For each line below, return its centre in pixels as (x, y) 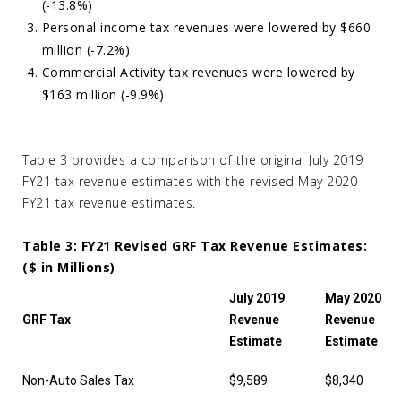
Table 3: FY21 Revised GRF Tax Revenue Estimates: (195, 246)
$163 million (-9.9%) (103, 94)
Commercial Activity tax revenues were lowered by (198, 72)
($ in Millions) (69, 267)
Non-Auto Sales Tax (78, 380)
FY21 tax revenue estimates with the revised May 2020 (190, 181)
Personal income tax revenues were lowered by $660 (206, 27)
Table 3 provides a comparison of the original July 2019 (193, 160)
